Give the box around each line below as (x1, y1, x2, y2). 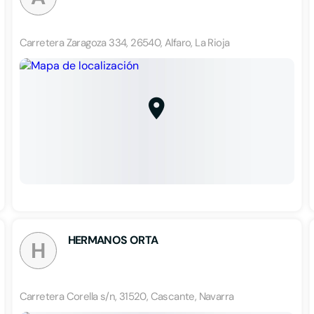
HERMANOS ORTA (67, 233, 158, 247)
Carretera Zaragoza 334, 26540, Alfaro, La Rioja (19, 36, 230, 50)
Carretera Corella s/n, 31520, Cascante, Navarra (19, 289, 234, 303)
